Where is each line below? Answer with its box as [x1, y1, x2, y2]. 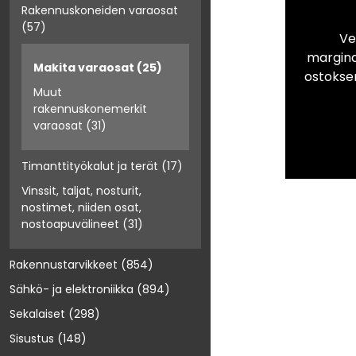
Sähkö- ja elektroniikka [10, 281, 133, 298]
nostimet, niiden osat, [21, 199, 141, 216]
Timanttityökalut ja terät [21, 158, 158, 175]
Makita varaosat [33, 60, 134, 76]
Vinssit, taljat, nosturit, [21, 183, 141, 199]
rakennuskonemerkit [33, 101, 147, 118]
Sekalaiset [10, 306, 65, 323]
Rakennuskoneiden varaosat [21, 2, 178, 19]
